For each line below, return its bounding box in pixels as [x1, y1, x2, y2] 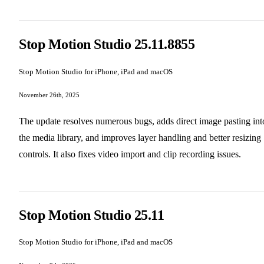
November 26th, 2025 [19, 91, 80, 98]
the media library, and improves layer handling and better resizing [19, 132, 261, 143]
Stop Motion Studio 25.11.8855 [19, 37, 195, 52]
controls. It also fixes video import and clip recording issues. [19, 148, 241, 159]
